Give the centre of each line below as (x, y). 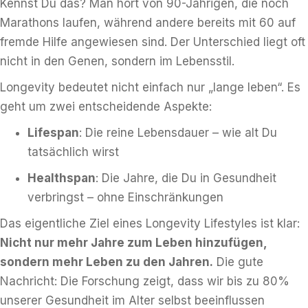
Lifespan (53, 133)
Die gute (238, 262)
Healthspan (62, 178)
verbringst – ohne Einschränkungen (125, 197)
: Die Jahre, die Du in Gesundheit (186, 178)
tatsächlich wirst (73, 152)
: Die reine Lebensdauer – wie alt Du (178, 133)
